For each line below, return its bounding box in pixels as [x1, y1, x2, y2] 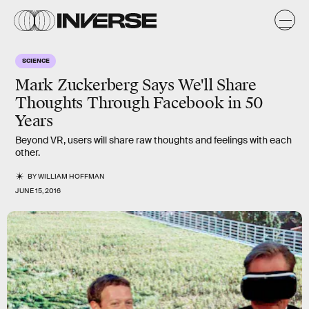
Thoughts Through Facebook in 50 [15, 93, 263, 113]
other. [15, 146, 42, 159]
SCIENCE [22, 56, 50, 64]
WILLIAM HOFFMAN [38, 172, 106, 181]
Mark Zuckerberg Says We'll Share [15, 75, 257, 95]
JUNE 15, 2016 [15, 186, 61, 195]
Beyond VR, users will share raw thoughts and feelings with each [15, 134, 292, 146]
